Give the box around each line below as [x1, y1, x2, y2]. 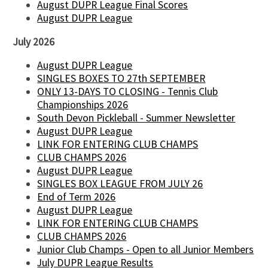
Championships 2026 [37, 98, 129, 112]
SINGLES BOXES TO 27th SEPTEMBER [37, 72, 206, 86]
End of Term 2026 [37, 190, 116, 204]
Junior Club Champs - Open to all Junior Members [37, 243, 254, 257]
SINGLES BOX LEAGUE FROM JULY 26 [37, 177, 203, 191]
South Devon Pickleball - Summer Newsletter [37, 111, 236, 125]
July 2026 [13, 35, 55, 48]
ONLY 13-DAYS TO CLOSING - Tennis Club [37, 85, 218, 99]
